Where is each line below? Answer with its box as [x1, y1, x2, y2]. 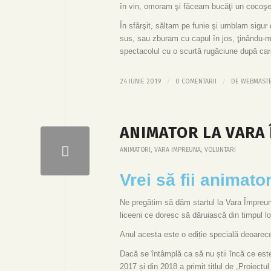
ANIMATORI [120, 145, 151, 154]
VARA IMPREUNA [154, 145, 201, 154]
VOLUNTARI [204, 145, 236, 154]
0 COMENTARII [175, 77, 217, 85]
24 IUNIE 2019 [120, 77, 161, 85]
